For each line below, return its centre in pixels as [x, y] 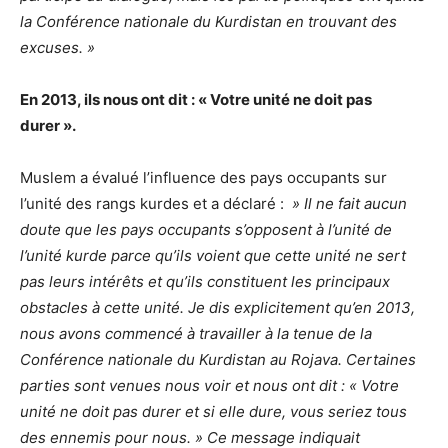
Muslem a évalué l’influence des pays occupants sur [203, 178]
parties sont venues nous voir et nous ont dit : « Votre [209, 386]
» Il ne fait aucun [347, 204]
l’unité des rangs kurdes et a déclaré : [154, 204]
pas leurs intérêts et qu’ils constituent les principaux [205, 282]
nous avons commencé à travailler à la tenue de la [196, 334]
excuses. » [57, 48]
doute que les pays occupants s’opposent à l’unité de [206, 230]
